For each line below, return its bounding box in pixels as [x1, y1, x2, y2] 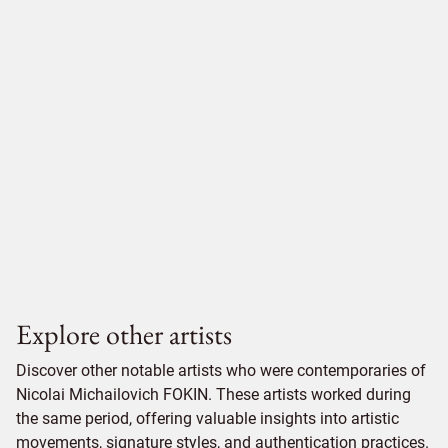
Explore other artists [16, 315, 232, 352]
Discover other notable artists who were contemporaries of [16, 360, 426, 380]
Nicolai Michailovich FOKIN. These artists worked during [16, 384, 411, 404]
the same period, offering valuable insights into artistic [16, 408, 399, 428]
